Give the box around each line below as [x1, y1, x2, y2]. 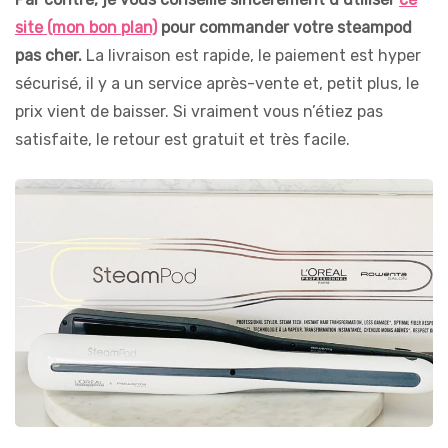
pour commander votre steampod [157, 18, 412, 38]
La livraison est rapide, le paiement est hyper [82, 46, 421, 66]
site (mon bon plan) [15, 18, 157, 38]
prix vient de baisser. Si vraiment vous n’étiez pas [15, 102, 383, 122]
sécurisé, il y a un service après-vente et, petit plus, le [15, 74, 419, 94]
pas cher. [15, 46, 82, 66]
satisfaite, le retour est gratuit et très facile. [15, 130, 350, 150]
